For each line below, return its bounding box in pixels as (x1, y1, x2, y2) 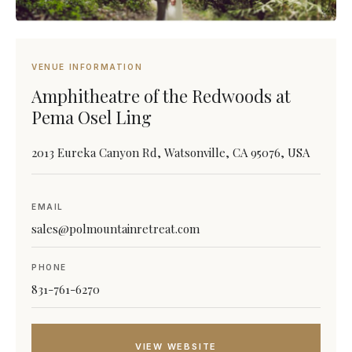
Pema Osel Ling (31, 105, 152, 129)
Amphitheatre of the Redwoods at (31, 84, 291, 108)
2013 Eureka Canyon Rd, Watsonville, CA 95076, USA (31, 145, 310, 160)
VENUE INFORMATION (31, 62, 143, 71)
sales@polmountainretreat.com (31, 221, 200, 236)
